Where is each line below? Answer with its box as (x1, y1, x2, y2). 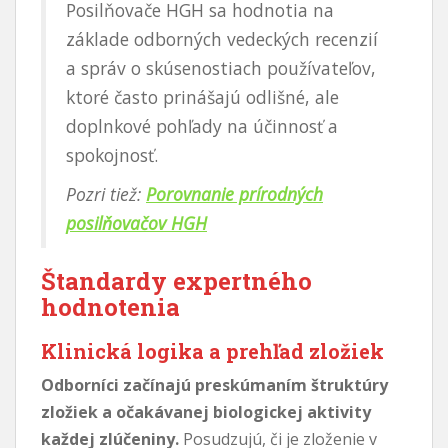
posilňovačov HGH (66, 210, 207, 235)
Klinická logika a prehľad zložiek (41, 337, 384, 364)
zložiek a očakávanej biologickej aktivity (41, 400, 371, 423)
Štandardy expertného (41, 264, 312, 297)
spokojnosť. (66, 142, 158, 167)
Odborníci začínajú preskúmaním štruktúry (41, 373, 388, 396)
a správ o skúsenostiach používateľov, (66, 55, 376, 80)
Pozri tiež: (66, 181, 146, 206)
